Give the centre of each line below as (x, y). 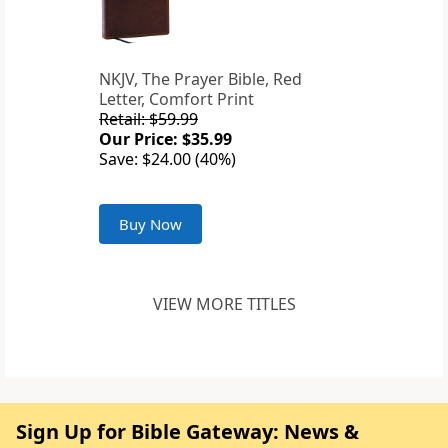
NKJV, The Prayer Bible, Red (200, 79)
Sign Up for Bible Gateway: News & (187, 432)
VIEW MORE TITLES (224, 304)
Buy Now (150, 224)
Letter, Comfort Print (176, 99)
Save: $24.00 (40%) (167, 159)
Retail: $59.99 (148, 119)
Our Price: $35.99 (165, 139)
